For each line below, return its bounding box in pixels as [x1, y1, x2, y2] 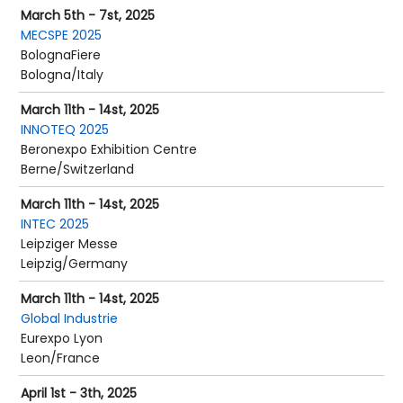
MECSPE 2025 [21, 26, 102, 44]
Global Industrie [21, 309, 118, 327]
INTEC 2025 [21, 215, 89, 233]
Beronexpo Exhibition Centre [21, 140, 197, 158]
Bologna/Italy [21, 66, 103, 84]
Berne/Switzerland [21, 160, 134, 178]
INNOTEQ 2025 [21, 121, 109, 139]
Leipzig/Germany [21, 255, 128, 273]
